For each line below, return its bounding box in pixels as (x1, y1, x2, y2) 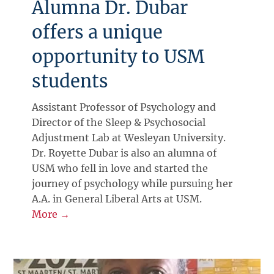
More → (32, 207, 70, 220)
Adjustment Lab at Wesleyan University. (32, 131, 226, 144)
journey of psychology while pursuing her (32, 177, 233, 190)
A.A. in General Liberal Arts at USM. (32, 192, 202, 205)
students (32, 70, 109, 92)
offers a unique (32, 21, 163, 43)
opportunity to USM (32, 45, 206, 68)
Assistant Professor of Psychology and (32, 100, 217, 113)
